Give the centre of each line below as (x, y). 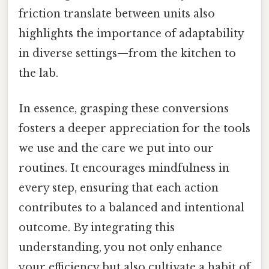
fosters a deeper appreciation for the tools (134, 129)
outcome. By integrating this (97, 228)
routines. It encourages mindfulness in (124, 168)
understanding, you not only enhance (120, 248)
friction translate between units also (117, 14)
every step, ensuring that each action (119, 188)
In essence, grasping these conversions (124, 109)
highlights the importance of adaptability (131, 34)
